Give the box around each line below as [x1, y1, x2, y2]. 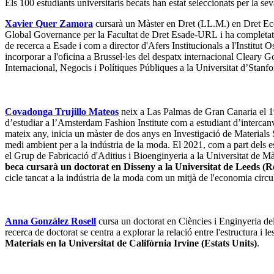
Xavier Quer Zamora [5, 18, 93, 29]
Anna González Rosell [5, 216, 96, 227]
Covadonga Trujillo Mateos [5, 106, 119, 117]
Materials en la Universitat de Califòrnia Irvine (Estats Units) [5, 238, 257, 249]
